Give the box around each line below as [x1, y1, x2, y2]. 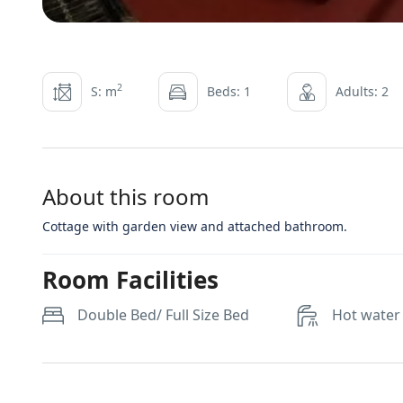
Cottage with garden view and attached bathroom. [42, 218, 347, 235]
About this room [42, 182, 209, 211]
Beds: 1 [207, 83, 251, 100]
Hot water [332, 305, 401, 325]
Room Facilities [42, 264, 219, 296]
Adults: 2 [336, 83, 389, 100]
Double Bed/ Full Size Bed [77, 305, 249, 325]
